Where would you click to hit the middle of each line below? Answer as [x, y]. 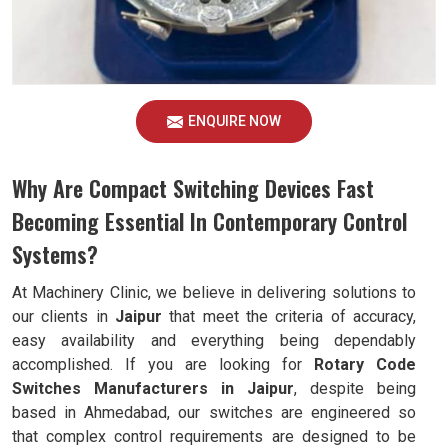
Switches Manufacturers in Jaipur [153, 388]
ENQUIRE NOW [234, 121]
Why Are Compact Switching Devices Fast [193, 188]
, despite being [355, 388]
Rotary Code [365, 364]
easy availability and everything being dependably [214, 340]
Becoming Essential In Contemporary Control [209, 221]
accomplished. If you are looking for [163, 364]
